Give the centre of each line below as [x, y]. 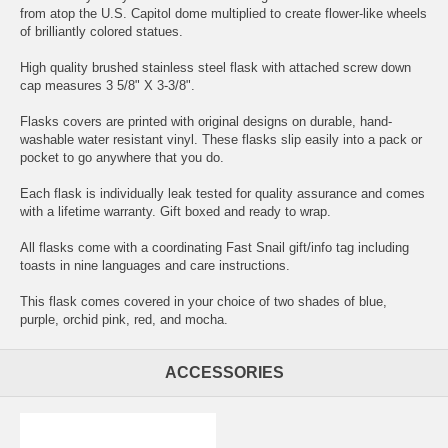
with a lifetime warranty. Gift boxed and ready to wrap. [175, 211]
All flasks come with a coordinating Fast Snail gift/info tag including [214, 247]
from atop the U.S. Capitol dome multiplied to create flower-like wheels [223, 13]
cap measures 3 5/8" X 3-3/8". [107, 85]
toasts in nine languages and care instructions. [155, 265]
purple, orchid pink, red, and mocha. [124, 319]
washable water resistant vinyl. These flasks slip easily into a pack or [221, 139]
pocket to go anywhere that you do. [122, 157]
